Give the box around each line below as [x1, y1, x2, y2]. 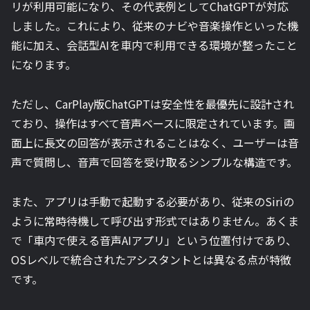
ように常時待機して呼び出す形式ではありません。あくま [11, 212, 299, 229]
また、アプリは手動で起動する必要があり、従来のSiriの [11, 192, 294, 210]
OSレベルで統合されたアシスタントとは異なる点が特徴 [11, 250, 291, 268]
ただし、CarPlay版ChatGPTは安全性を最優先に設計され [11, 95, 294, 112]
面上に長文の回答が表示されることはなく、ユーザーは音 [11, 134, 299, 151]
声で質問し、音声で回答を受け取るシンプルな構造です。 [11, 153, 298, 170]
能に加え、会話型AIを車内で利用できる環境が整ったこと [11, 36, 298, 53]
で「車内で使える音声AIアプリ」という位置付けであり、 [11, 231, 297, 248]
